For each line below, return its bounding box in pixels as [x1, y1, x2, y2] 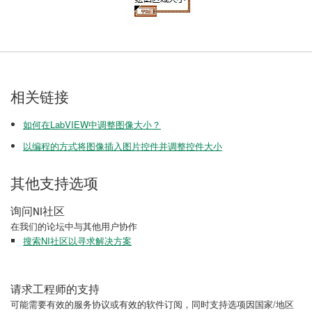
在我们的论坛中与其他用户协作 [10, 219, 137, 233]
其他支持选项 [10, 175, 98, 192]
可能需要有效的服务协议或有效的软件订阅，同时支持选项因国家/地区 [10, 297, 294, 311]
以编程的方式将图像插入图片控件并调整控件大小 [23, 139, 222, 153]
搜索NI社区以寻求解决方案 [23, 234, 132, 247]
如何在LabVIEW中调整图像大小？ [23, 118, 161, 131]
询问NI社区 [10, 205, 65, 218]
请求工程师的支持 [10, 283, 100, 296]
